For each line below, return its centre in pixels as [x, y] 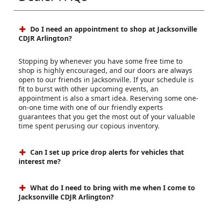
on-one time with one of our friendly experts [91, 108]
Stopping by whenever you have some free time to [100, 61]
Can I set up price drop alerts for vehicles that [106, 152]
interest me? [40, 162]
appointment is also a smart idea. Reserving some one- [109, 98]
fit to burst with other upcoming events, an [89, 89]
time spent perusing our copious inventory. [89, 126]
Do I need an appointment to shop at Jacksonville [113, 29]
